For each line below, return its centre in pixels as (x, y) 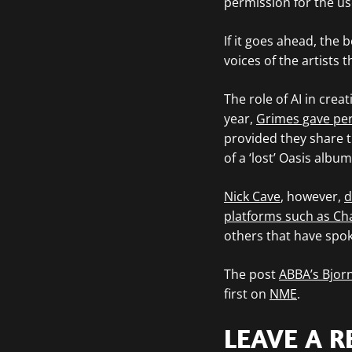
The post (251, 274)
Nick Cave (252, 196)
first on (246, 294)
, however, (312, 196)
